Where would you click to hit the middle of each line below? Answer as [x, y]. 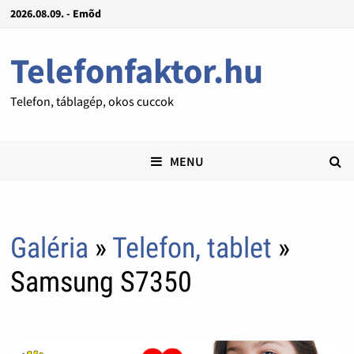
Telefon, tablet [195, 249]
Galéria [49, 249]
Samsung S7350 [101, 282]
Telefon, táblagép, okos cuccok [92, 101]
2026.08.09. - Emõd [55, 13]
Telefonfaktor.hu [136, 71]
